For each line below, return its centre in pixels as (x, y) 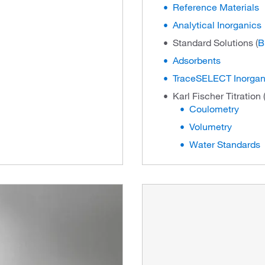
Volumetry (211, 127)
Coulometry (214, 109)
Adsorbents (197, 60)
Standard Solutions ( (215, 43)
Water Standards (225, 144)
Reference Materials (216, 7)
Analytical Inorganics (217, 25)
